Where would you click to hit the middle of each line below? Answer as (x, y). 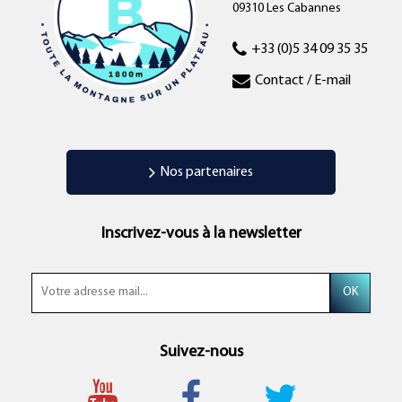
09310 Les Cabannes (286, 9)
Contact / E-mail (302, 80)
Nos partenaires (206, 172)
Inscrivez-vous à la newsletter (201, 233)
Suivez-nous (201, 352)
